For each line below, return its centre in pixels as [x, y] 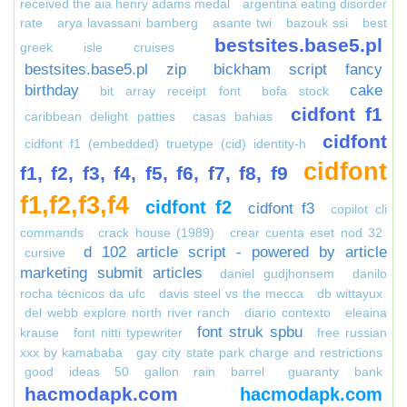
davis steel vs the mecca [231, 293]
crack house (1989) [157, 233]
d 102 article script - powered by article [235, 252]
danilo [370, 273]
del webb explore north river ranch [128, 313]
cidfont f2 [189, 207]
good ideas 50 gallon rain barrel [144, 372]
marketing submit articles [111, 273]
